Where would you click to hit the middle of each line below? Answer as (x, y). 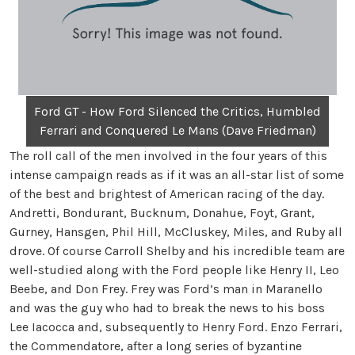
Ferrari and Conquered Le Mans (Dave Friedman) (177, 130)
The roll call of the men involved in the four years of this (168, 155)
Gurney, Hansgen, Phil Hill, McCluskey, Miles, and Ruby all (176, 231)
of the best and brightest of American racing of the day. (167, 193)
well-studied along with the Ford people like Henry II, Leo (174, 269)
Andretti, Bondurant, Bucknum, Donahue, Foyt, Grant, (162, 212)
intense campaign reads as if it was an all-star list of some (177, 174)
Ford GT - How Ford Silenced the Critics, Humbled (177, 111)
